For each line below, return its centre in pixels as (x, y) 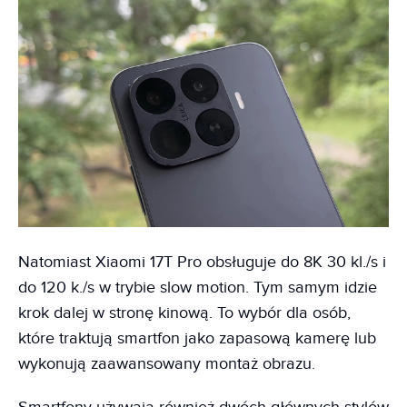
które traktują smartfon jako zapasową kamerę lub (197, 338)
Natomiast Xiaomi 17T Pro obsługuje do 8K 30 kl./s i (202, 262)
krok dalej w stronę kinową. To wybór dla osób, (184, 313)
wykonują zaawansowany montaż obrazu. (169, 363)
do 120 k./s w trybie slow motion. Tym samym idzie (198, 287)
